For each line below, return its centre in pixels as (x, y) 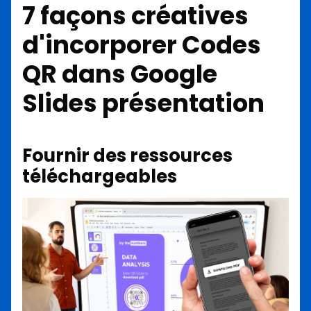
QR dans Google (120, 74)
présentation (183, 103)
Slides (62, 103)
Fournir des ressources (127, 155)
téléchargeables (100, 176)
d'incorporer (102, 45)
